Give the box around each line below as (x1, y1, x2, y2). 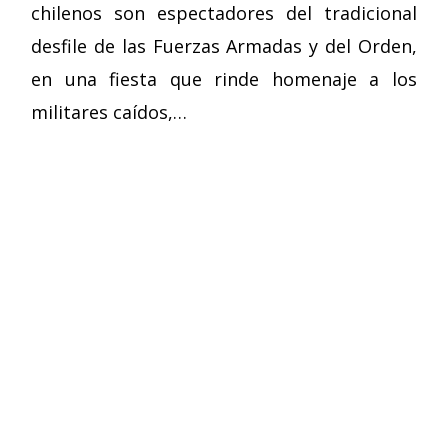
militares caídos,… (31, 99, 188, 124)
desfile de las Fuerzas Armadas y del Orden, (31, 33, 417, 58)
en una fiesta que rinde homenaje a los (31, 66, 417, 91)
